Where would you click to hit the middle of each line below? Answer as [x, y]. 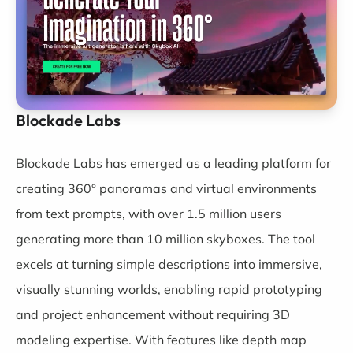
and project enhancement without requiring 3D [153, 314]
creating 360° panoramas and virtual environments [166, 188]
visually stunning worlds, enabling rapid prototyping [169, 289]
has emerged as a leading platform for [217, 163]
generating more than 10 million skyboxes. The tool [165, 238]
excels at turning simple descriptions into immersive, [169, 264]
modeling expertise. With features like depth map [161, 339]
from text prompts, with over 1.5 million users [149, 213]
